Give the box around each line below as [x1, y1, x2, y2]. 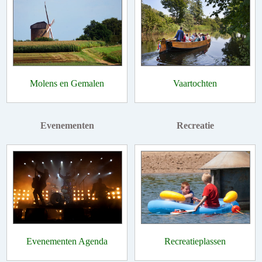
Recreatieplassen [164, 236, 226, 247]
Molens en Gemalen [30, 78, 104, 88]
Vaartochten [173, 78, 217, 88]
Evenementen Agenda [26, 236, 108, 247]
